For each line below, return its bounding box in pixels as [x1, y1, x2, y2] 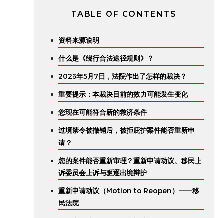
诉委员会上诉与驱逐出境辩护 [58, 168, 147, 177]
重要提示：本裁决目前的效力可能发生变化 [58, 90, 188, 99]
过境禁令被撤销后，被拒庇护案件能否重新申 [58, 126, 195, 135]
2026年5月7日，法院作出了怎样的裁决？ [58, 72, 187, 81]
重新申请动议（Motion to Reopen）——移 [58, 186, 199, 195]
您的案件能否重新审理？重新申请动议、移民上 [58, 156, 201, 165]
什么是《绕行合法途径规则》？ [58, 54, 154, 63]
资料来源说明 [58, 36, 99, 45]
